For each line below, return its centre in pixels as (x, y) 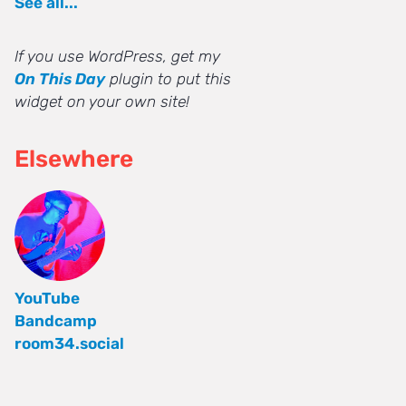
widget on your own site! (102, 102)
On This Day (60, 79)
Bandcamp (56, 321)
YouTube (47, 299)
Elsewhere (74, 158)
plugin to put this (168, 79)
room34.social (69, 344)
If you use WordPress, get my (117, 57)
